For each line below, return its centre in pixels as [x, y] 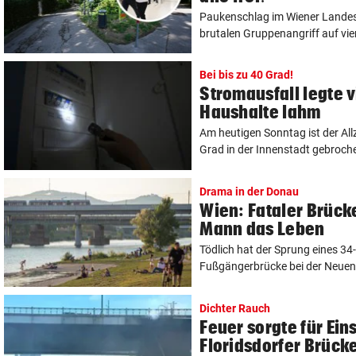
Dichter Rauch [235, 309]
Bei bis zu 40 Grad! [247, 75]
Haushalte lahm [260, 112]
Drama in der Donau [250, 192]
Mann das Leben [262, 229]
